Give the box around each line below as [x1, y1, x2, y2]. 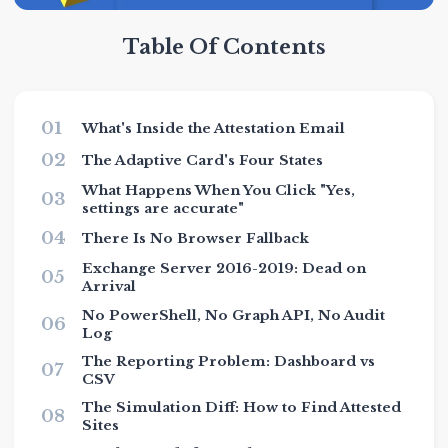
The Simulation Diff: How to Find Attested [81, 399, 401, 416]
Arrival [81, 278, 136, 296]
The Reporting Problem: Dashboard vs [81, 352, 375, 370]
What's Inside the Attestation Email [81, 119, 345, 137]
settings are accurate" [81, 200, 244, 218]
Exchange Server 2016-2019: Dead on [81, 260, 366, 278]
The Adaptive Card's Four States [81, 151, 323, 169]
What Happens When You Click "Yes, [81, 182, 355, 200]
